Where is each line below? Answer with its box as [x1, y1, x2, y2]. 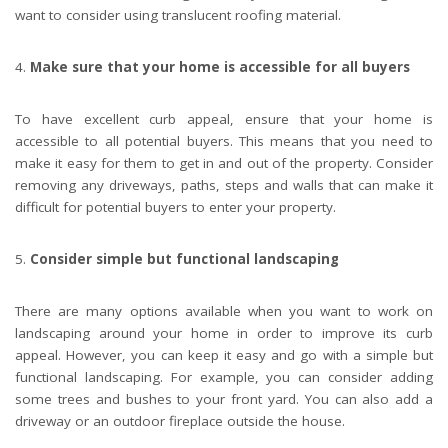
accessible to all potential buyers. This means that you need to [15, 132, 433, 151]
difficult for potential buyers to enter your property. [15, 198, 336, 217]
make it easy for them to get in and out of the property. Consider [15, 154, 433, 173]
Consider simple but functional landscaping [30, 250, 339, 269]
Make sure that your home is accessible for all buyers [30, 58, 410, 77]
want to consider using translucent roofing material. [15, 6, 341, 25]
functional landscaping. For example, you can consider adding [15, 368, 433, 387]
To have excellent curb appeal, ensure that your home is [15, 110, 433, 129]
